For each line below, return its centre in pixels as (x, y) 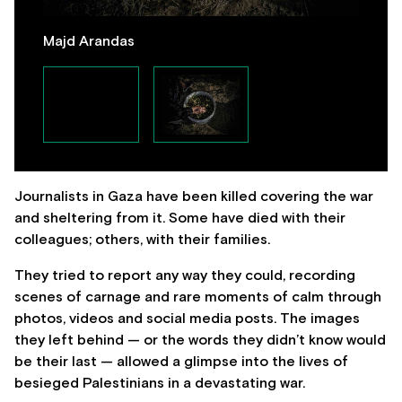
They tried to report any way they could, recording (185, 276)
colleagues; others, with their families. (142, 240)
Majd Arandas (89, 42)
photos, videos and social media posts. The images (187, 319)
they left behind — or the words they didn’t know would (200, 341)
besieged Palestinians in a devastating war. (160, 384)
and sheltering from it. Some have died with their (180, 218)
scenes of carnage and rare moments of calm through (198, 297)
